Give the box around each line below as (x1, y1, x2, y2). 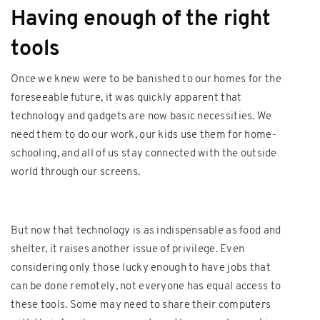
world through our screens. (11, 166, 141, 178)
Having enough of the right (11, 8, 271, 31)
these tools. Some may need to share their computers (11, 299, 271, 311)
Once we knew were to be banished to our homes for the (11, 74, 281, 85)
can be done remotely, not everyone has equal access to (11, 281, 281, 292)
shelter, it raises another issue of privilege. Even (11, 244, 245, 255)
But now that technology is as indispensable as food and (11, 225, 281, 236)
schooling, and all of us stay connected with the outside (11, 148, 277, 159)
